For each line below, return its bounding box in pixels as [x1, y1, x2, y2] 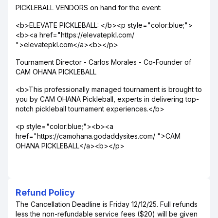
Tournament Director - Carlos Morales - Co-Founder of [16, 58, 191, 66]
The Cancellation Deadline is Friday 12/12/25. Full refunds [16, 200, 198, 208]
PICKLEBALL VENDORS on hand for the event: [16, 3, 162, 12]
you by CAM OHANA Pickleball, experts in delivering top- [16, 95, 199, 103]
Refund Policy [16, 187, 75, 198]
